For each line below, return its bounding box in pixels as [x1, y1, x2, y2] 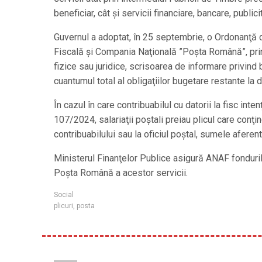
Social [54, 191, 74, 199]
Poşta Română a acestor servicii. [54, 167, 188, 178]
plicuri [54, 202, 73, 210]
